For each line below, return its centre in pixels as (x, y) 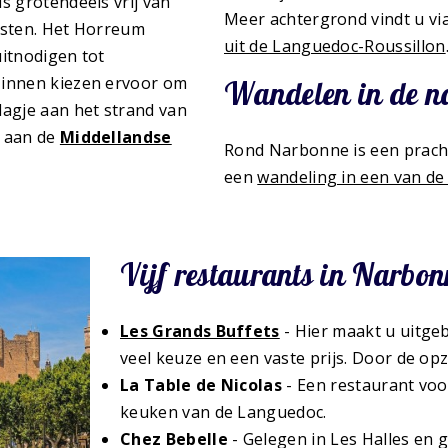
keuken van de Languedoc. (223, 412)
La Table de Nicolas (201, 385)
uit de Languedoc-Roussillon (335, 46)
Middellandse (115, 136)
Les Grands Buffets (200, 331)
